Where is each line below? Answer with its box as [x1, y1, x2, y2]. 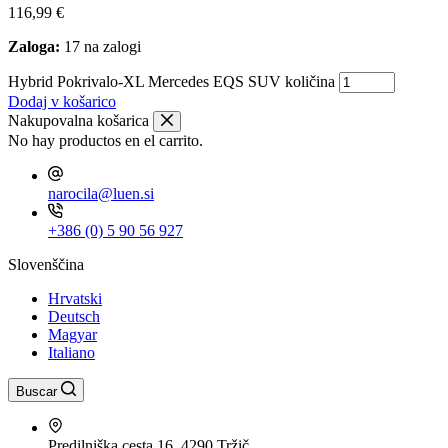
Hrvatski [48, 290, 102, 307]
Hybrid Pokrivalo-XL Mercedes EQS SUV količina [8, 73, 335, 90]
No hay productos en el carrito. [8, 132, 203, 149]
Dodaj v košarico [8, 93, 116, 110]
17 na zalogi [60, 38, 141, 55]
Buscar [16, 384, 57, 399]
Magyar [48, 326, 97, 343]
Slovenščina [8, 256, 84, 273]
